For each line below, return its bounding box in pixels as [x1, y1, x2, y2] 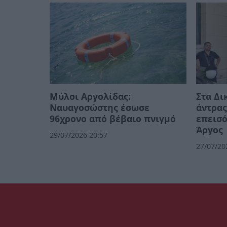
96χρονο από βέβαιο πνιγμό [50, 112, 176, 125]
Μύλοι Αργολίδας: [50, 90, 131, 103]
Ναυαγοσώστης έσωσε [50, 101, 149, 114]
